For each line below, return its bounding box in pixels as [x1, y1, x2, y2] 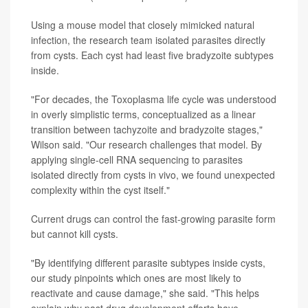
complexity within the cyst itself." [31, 183, 170, 197]
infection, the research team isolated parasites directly [31, 33, 265, 47]
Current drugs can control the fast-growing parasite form [31, 212, 276, 225]
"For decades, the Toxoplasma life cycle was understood [31, 92, 276, 106]
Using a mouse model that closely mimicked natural [31, 18, 254, 32]
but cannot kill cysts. [31, 227, 118, 241]
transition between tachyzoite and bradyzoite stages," [31, 122, 263, 136]
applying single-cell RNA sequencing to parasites [31, 153, 243, 166]
